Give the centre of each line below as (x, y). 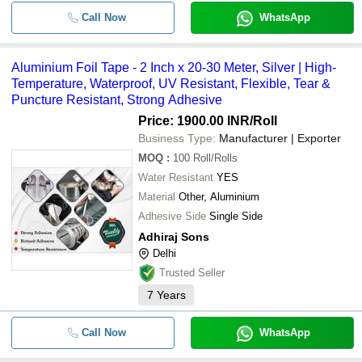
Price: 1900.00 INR (194, 121)
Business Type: (177, 138)
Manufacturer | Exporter (280, 138)
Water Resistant (176, 177)
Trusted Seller (192, 273)
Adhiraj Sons (174, 237)
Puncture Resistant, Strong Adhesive (117, 100)
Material (157, 197)
